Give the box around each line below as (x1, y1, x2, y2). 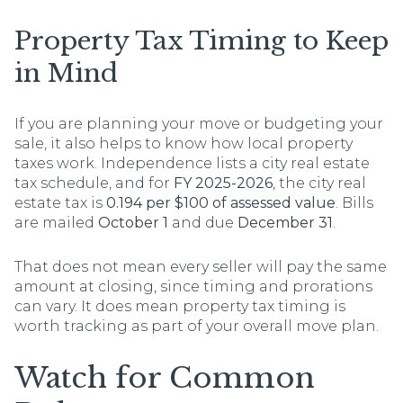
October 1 (98, 213, 168, 231)
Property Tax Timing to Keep (14, 25, 389, 58)
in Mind (14, 58, 118, 90)
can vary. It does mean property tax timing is (14, 297, 345, 315)
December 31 (237, 213, 333, 231)
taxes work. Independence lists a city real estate (14, 154, 370, 172)
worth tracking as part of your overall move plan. (14, 317, 379, 335)
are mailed (14, 213, 98, 231)
